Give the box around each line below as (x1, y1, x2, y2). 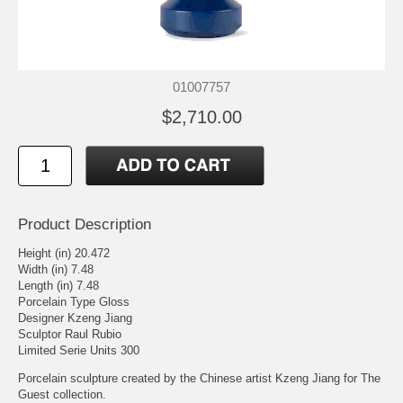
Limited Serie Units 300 (18, 343, 139, 357)
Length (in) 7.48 (18, 278, 99, 292)
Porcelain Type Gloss (18, 294, 130, 309)
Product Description (18, 215, 151, 233)
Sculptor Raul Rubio (18, 327, 121, 341)
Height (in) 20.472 (18, 246, 110, 260)
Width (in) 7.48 (18, 262, 94, 276)
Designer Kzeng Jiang (18, 310, 132, 325)
